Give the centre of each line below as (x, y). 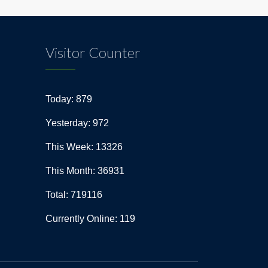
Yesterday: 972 (77, 123)
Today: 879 (69, 99)
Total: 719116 (74, 195)
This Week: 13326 (84, 147)
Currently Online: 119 (90, 219)
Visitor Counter (93, 52)
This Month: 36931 (85, 171)
